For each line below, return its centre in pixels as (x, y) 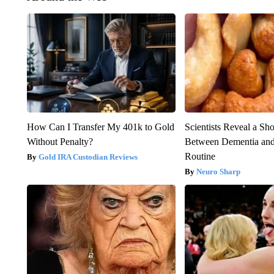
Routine (200, 156)
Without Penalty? (60, 141)
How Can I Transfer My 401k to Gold (100, 127)
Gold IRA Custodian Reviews (88, 157)
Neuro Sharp (219, 171)
